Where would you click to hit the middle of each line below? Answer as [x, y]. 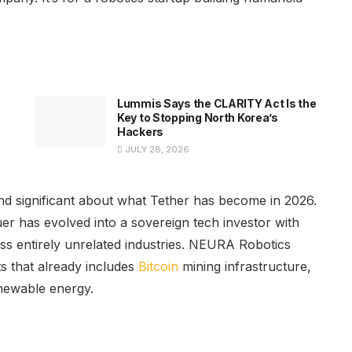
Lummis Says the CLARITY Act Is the [217, 103]
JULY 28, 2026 [156, 149]
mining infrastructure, [245, 266]
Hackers [141, 131]
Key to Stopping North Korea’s [198, 117]
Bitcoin [158, 266]
